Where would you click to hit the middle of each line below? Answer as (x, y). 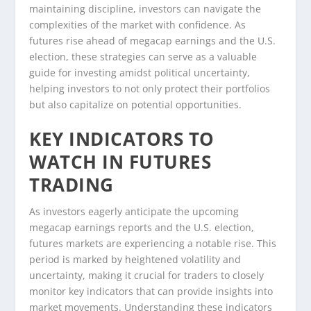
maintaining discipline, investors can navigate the (145, 8)
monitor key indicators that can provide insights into (151, 291)
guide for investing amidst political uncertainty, (140, 72)
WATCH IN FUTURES (120, 161)
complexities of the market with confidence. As (138, 24)
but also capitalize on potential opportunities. (136, 104)
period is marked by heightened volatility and (135, 259)
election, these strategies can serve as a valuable (143, 56)
